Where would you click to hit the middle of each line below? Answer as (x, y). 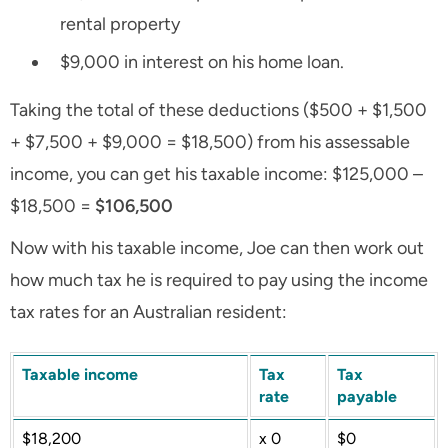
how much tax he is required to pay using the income (219, 280)
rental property (120, 24)
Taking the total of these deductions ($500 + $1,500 (218, 110)
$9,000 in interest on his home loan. (202, 62)
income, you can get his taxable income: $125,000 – (216, 174)
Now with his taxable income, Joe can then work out (217, 248)
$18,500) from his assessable (295, 142)
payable (367, 397)
